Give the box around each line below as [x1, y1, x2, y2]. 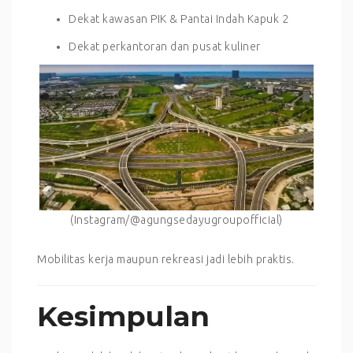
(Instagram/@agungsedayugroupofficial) [70, 213, 283, 226]
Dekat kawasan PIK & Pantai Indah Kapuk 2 [69, 13, 288, 26]
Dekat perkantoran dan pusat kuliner [69, 40, 261, 54]
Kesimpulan [37, 299, 210, 333]
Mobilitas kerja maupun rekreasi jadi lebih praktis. [37, 252, 295, 266]
